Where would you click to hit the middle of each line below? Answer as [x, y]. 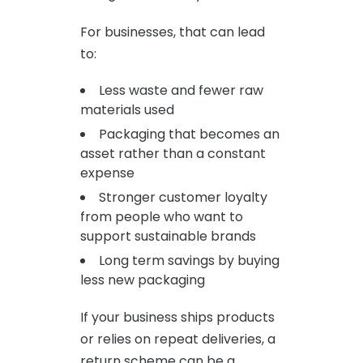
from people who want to [162, 216]
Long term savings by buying [189, 260]
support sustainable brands [168, 236]
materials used [127, 109]
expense [107, 173]
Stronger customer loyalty [183, 197]
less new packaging [143, 280]
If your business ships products [177, 317]
